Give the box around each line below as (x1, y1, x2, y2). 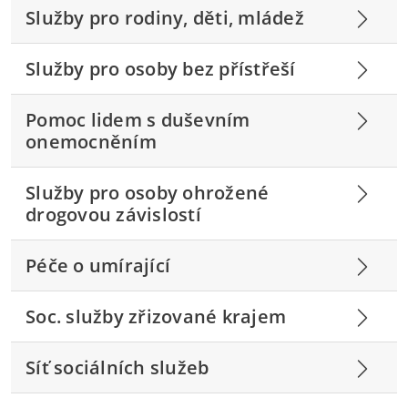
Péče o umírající (25, 252, 170, 278)
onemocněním (25, 128, 157, 154)
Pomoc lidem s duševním (25, 107, 250, 132)
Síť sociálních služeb (25, 354, 209, 380)
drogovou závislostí (25, 201, 201, 227)
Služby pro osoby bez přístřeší (25, 56, 296, 81)
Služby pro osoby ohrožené (25, 179, 270, 205)
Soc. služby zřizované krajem (25, 303, 286, 329)
